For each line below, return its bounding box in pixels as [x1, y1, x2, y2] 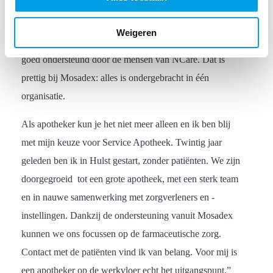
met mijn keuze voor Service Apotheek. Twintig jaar [21, 136, 222, 147]
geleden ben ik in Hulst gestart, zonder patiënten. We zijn [21, 155, 240, 166]
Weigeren [116, 27, 157, 38]
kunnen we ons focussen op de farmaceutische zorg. [21, 228, 221, 239]
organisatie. [21, 90, 68, 101]
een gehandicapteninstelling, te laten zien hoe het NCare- [21, 17, 239, 28]
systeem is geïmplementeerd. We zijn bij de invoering [21, 35, 225, 46]
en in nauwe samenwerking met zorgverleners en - [21, 191, 214, 202]
